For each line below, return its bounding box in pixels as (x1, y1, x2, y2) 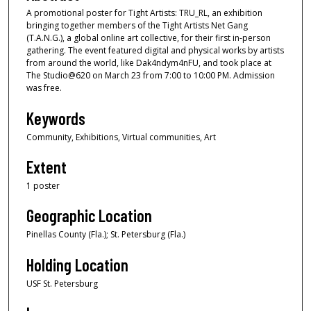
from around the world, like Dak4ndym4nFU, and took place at (26, 57, 271, 69)
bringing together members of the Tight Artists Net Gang (26, 19, 248, 32)
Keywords (26, 108, 85, 128)
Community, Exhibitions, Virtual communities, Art (26, 131, 216, 143)
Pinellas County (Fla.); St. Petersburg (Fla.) (26, 228, 185, 241)
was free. (26, 82, 62, 94)
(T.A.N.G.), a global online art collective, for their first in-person (26, 32, 271, 44)
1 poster (26, 179, 60, 192)
